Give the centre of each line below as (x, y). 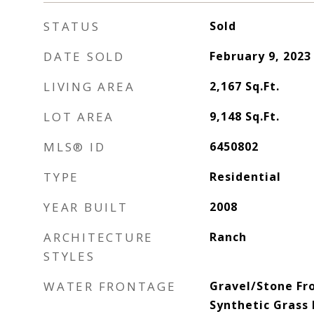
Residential (245, 177)
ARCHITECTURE (98, 237)
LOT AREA (79, 117)
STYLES (69, 256)
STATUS (72, 26)
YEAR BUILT (86, 207)
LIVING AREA (89, 87)
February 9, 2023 (260, 56)
